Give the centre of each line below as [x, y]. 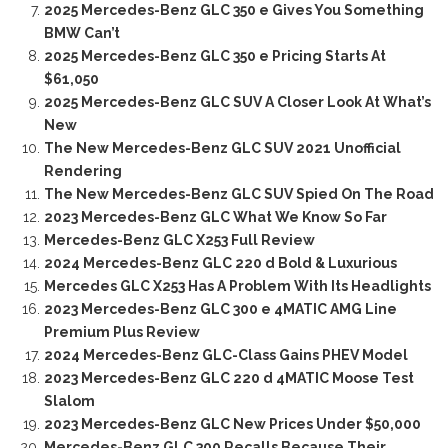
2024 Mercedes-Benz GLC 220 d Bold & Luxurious [220, 262]
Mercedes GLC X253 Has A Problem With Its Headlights [237, 285]
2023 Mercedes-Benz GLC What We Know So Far [215, 216]
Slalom [69, 400]
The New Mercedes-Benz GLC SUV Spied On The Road [238, 193]
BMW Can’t [81, 32]
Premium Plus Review [121, 331]
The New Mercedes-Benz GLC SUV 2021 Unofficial [222, 147]
